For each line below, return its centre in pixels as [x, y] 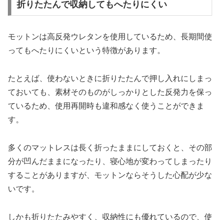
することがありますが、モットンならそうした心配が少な [110, 175]
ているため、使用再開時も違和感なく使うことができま [106, 106]
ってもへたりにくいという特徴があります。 [86, 51]
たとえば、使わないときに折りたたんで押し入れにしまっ [110, 78]
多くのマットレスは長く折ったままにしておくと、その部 [110, 147]
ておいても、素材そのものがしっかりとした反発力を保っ [110, 92]
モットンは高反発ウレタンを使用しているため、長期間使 [110, 37]
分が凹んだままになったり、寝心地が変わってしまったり [110, 161]
